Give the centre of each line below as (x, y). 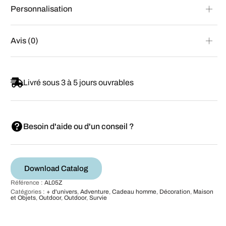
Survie (98, 197)
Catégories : (29, 191)
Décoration (175, 191)
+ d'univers (62, 191)
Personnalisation (41, 9)
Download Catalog (56, 168)
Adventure (95, 191)
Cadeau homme (134, 191)
